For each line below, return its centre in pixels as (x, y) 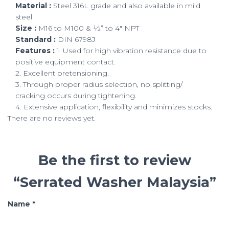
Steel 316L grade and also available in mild (126, 6)
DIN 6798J (76, 40)
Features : (35, 51)
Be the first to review (114, 161)
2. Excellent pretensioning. (62, 73)
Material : (33, 6)
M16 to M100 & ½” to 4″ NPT (88, 28)
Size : (26, 28)
